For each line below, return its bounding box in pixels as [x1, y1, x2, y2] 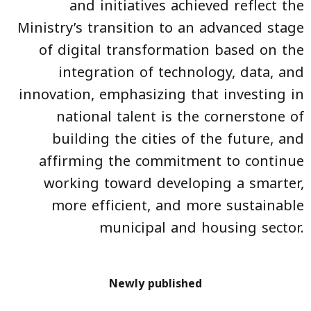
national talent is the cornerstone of [56, 103, 304, 131]
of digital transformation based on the [39, 37, 304, 64]
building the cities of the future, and [52, 126, 304, 153]
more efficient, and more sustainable [51, 192, 304, 219]
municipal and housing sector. [99, 215, 304, 242]
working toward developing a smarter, [44, 170, 304, 197]
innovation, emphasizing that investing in [19, 81, 304, 108]
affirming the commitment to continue [39, 148, 304, 175]
